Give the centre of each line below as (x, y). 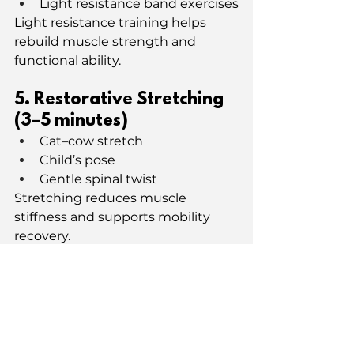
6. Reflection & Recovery (117, 275)
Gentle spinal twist (98, 179)
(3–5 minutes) (71, 121)
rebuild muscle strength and (107, 41)
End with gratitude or (109, 297)
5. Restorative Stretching (121, 100)
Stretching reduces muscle (102, 198)
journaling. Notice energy (121, 316)
